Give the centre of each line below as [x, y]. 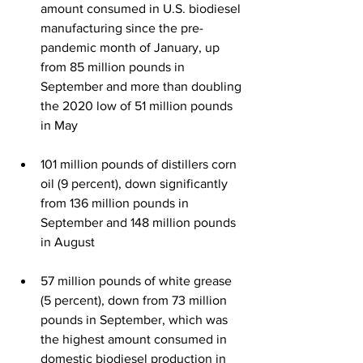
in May [59, 125]
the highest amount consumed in [135, 339]
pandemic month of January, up [132, 47]
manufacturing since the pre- [122, 28]
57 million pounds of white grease [138, 280]
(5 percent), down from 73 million [135, 300]
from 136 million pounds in [116, 203]
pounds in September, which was [136, 319]
